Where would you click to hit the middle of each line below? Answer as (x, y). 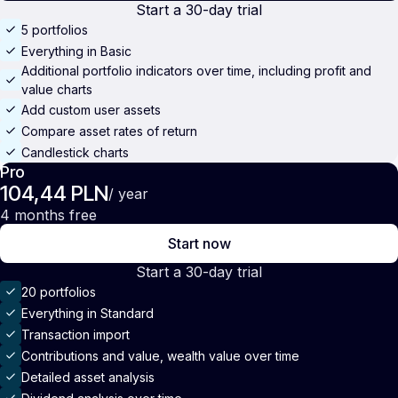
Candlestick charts (75, 152)
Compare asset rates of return (109, 131)
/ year (128, 194)
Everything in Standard (88, 313)
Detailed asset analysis (88, 377)
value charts (57, 90)
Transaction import (76, 334)
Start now (199, 244)
